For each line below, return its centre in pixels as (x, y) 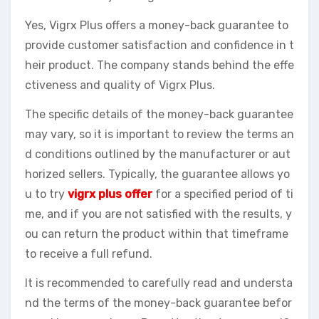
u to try (46, 194)
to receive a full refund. (89, 254)
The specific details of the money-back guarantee (159, 115)
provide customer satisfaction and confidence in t (159, 46)
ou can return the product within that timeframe (157, 234)
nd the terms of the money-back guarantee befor (158, 303)
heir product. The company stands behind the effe (159, 66)
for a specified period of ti (223, 194)
